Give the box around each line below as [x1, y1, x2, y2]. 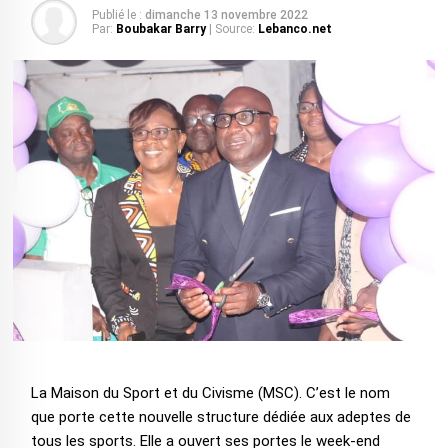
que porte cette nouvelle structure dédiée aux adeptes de [30, 408, 411, 427]
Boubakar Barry [115, 22, 206, 36]
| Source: [208, 22, 255, 36]
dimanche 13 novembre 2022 [144, 8, 308, 22]
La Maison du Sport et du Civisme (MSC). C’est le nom [30, 384, 390, 403]
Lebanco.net [257, 22, 332, 36]
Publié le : [91, 8, 142, 22]
